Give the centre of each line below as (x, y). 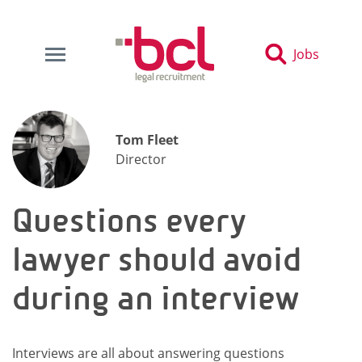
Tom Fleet (147, 140)
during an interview (156, 298)
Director (141, 159)
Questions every (129, 221)
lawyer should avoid (157, 259)
